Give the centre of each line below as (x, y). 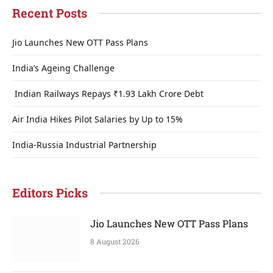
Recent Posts (50, 13)
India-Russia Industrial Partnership (84, 145)
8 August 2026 (115, 241)
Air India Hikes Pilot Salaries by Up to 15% (97, 119)
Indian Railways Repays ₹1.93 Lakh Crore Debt (108, 94)
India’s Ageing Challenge (63, 68)
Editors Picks (50, 193)
